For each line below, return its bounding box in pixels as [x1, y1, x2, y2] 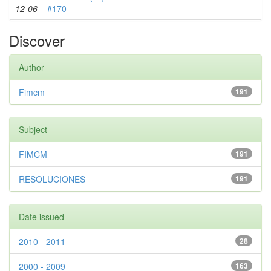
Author [19, 61, 44, 73]
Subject [19, 123, 47, 135]
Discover [9, 30, 65, 51]
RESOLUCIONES [19, 173, 85, 185]
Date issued [19, 211, 64, 223]
